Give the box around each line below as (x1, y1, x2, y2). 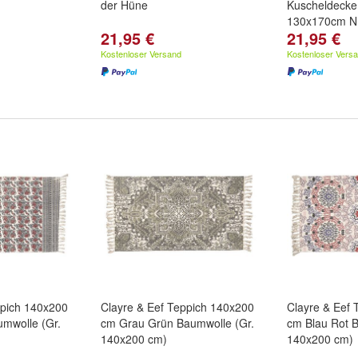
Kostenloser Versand (101, 47, 181, 60)
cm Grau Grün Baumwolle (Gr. (101, 315, 254, 331)
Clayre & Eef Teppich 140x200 (101, 299, 254, 315)
